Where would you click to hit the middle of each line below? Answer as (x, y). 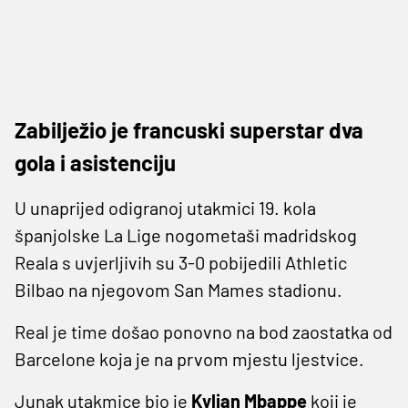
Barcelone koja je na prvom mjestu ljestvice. (189, 358)
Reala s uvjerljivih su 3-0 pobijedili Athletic (181, 262)
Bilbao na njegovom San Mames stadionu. (178, 289)
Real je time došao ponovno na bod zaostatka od (204, 331)
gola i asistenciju (95, 162)
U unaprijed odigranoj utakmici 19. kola (165, 207)
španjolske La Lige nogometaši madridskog (186, 235)
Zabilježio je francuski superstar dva (189, 129)
